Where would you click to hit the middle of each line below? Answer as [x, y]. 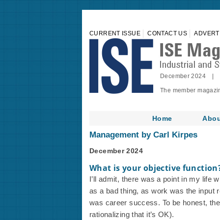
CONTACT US [167, 33]
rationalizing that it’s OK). [132, 214]
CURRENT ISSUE [115, 33]
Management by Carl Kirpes [143, 135]
